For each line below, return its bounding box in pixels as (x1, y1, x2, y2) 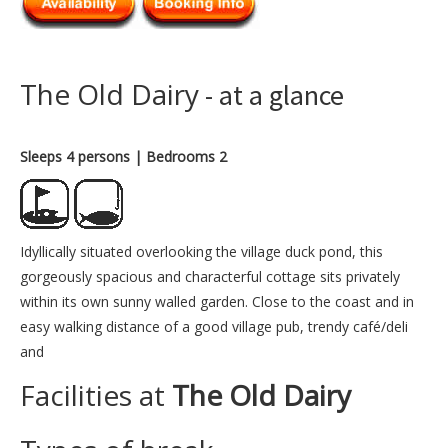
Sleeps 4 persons (20, 146, 130, 166)
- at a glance (199, 76, 344, 113)
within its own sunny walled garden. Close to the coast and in (20, 291, 414, 311)
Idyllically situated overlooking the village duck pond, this (20, 241, 383, 261)
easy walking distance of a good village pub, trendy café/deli (20, 316, 408, 336)
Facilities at (20, 375, 172, 414)
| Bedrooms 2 (134, 146, 227, 166)
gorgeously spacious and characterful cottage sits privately (20, 266, 400, 286)
